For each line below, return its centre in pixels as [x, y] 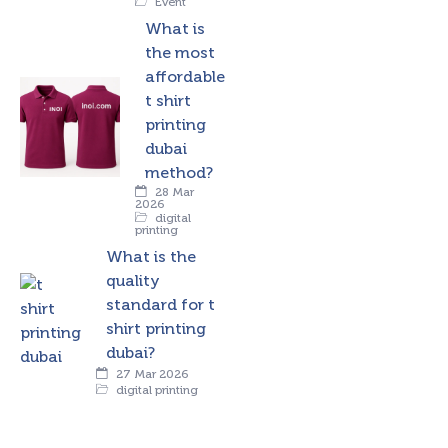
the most [180, 53]
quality [133, 281]
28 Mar [173, 192]
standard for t [160, 305]
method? [179, 173]
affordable [185, 77]
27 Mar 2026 [150, 374]
